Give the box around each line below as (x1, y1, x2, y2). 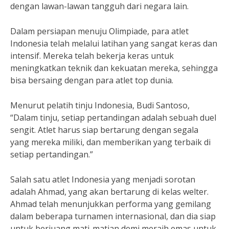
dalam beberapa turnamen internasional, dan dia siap (10, 211, 216, 222)
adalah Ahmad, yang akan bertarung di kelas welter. (10, 186, 209, 197)
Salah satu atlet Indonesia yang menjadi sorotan (10, 174, 195, 185)
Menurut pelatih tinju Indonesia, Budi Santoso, (10, 100, 190, 111)
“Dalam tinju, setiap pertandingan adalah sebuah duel (10, 112, 216, 123)
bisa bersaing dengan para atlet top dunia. (10, 75, 173, 86)
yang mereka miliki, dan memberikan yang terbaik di (10, 136, 211, 148)
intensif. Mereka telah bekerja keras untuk (10, 50, 174, 61)
